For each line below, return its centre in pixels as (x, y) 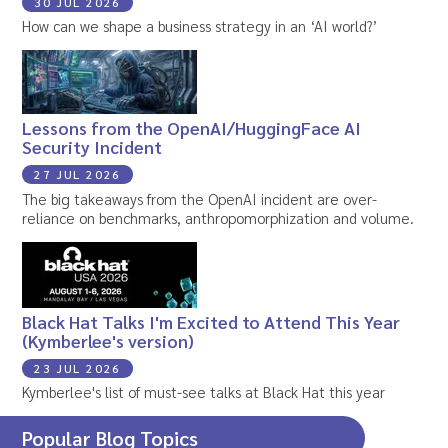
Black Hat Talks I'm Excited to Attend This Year (211, 321)
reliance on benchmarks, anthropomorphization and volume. (218, 217)
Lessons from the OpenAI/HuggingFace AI (192, 128)
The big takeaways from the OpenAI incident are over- (200, 198)
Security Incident (92, 147)
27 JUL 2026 (78, 174)
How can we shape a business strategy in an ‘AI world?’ (200, 26)
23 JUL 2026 (78, 367)
